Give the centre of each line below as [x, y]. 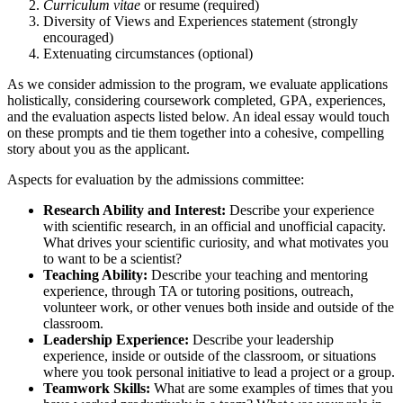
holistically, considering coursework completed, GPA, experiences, [197, 100]
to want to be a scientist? [112, 258]
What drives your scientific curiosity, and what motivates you [216, 242]
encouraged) [78, 37]
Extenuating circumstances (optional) [148, 53]
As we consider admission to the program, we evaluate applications [197, 84]
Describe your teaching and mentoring [258, 274]
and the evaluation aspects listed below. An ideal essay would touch [198, 116]
